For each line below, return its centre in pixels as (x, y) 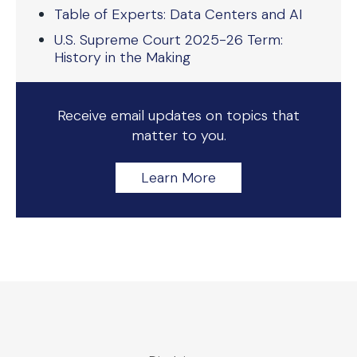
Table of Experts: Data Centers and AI (178, 14)
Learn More (178, 178)
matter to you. (178, 135)
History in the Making (122, 57)
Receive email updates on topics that (178, 116)
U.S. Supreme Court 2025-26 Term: (169, 40)
